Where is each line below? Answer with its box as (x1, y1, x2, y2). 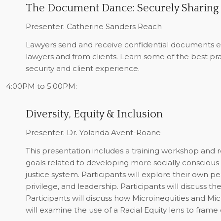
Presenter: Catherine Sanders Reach (25, 21, 162, 31)
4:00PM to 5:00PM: (5, 81, 77, 91)
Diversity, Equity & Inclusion (25, 108, 163, 121)
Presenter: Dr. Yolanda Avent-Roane (25, 128, 161, 137)
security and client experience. (25, 63, 140, 73)
